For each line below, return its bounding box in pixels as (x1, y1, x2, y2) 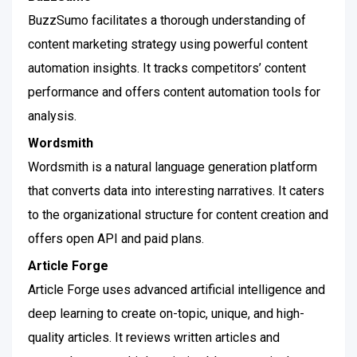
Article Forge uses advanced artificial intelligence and (28, 282, 325, 297)
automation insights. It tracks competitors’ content (28, 61, 306, 76)
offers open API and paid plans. (28, 231, 207, 246)
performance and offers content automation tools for (28, 84, 320, 100)
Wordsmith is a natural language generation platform (28, 159, 317, 175)
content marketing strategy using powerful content (28, 37, 308, 52)
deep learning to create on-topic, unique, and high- (28, 306, 304, 321)
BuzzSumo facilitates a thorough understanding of (28, 13, 306, 28)
